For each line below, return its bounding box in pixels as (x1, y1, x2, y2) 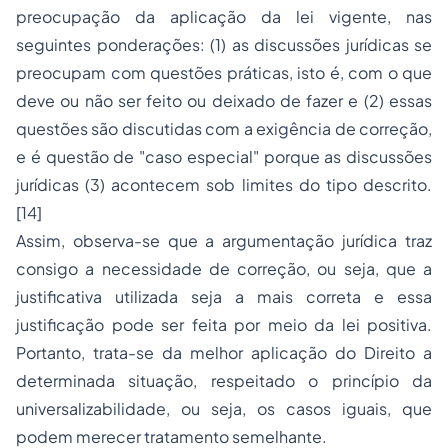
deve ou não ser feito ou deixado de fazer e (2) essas (16, 90, 432, 111)
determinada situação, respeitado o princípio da (16, 370, 432, 391)
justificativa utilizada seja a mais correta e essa (16, 286, 432, 307)
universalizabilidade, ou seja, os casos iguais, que (16, 398, 432, 419)
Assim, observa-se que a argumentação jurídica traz (16, 230, 432, 251)
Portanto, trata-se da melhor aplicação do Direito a (16, 342, 432, 363)
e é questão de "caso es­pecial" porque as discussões (16, 146, 432, 167)
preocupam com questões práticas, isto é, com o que (16, 62, 432, 83)
